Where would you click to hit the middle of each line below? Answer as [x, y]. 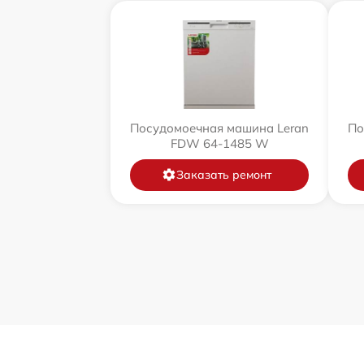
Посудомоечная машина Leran [219, 128]
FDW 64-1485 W [219, 143]
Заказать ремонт [223, 174]
